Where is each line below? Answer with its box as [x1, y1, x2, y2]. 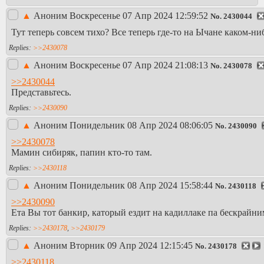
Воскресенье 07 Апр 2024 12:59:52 [70, 11, 208, 21]
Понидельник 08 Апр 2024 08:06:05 [70, 120, 213, 131]
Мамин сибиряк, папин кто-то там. [11, 147, 152, 157]
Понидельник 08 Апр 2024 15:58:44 [70, 180, 213, 191]
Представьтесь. [11, 87, 71, 97]
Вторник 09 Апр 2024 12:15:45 [70, 240, 193, 251]
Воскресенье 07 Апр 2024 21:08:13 [70, 60, 208, 71]
